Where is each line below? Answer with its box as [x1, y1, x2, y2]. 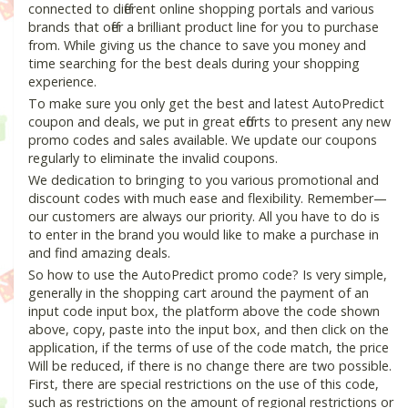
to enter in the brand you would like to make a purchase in [28, 226, 379, 244]
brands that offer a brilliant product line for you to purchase [28, 18, 379, 36]
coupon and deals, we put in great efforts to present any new [28, 113, 391, 131]
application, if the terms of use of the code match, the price [28, 339, 389, 357]
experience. [28, 73, 97, 91]
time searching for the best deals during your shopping [28, 55, 360, 73]
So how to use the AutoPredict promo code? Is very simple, [28, 266, 387, 284]
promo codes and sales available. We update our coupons [28, 131, 377, 149]
